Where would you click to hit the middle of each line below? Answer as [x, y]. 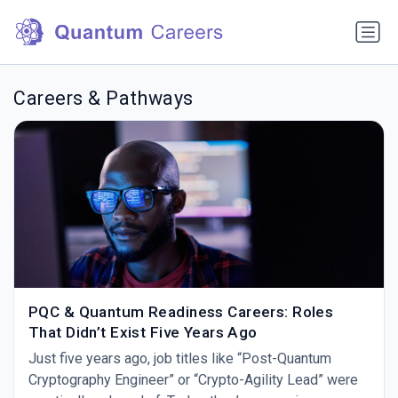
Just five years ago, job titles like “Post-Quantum [180, 358]
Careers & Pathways [103, 99]
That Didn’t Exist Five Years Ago [143, 332]
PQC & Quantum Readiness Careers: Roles [181, 311]
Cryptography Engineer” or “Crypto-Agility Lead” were [193, 379]
